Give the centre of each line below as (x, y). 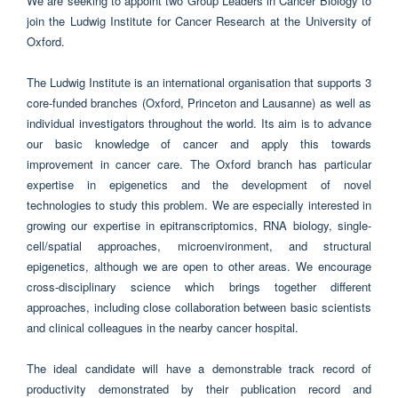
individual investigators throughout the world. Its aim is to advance (199, 123)
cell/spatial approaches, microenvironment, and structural (199, 246)
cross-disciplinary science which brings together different (199, 287)
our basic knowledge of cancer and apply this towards (199, 144)
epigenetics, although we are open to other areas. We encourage (199, 267)
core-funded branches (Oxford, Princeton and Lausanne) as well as (199, 103)
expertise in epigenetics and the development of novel (199, 185)
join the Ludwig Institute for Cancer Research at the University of (199, 21)
